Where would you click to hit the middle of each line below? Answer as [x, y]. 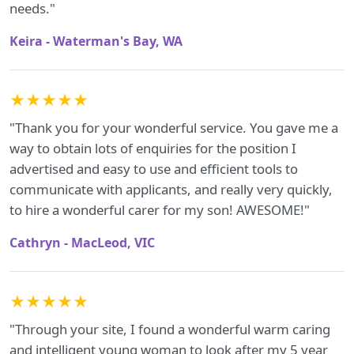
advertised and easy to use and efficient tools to [154, 169]
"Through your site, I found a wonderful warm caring [170, 329]
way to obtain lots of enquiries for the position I [153, 148]
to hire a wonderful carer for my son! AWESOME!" [160, 210]
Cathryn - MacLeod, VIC [82, 243]
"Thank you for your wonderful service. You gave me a [174, 128]
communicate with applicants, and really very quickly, [171, 189]
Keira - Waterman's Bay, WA [96, 41]
